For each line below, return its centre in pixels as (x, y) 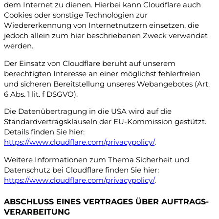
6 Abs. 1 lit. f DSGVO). (41, 94)
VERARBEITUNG (37, 211)
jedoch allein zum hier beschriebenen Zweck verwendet (106, 36)
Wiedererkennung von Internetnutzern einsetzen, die (101, 26)
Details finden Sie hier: (44, 132)
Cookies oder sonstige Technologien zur (76, 15)
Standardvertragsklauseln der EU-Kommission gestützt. (105, 122)
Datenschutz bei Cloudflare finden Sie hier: (81, 170)
